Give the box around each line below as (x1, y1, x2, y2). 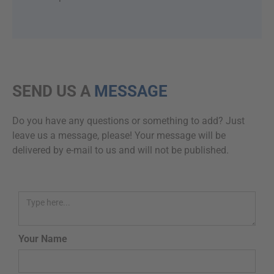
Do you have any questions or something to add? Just (12, 114, 245, 127)
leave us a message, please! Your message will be (12, 129, 226, 141)
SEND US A (12, 81, 94, 100)
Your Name (18, 232, 68, 245)
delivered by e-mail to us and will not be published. (12, 144, 229, 156)
